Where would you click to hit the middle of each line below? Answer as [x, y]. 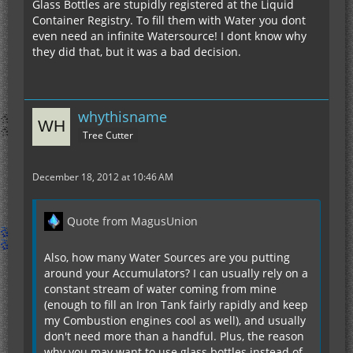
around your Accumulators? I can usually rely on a [176, 273]
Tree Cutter [108, 135]
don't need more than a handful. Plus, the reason [174, 336]
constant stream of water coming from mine [160, 288]
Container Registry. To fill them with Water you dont [169, 20]
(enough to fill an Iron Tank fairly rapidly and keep [176, 304]
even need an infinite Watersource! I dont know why [169, 35]
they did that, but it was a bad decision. [137, 51]
